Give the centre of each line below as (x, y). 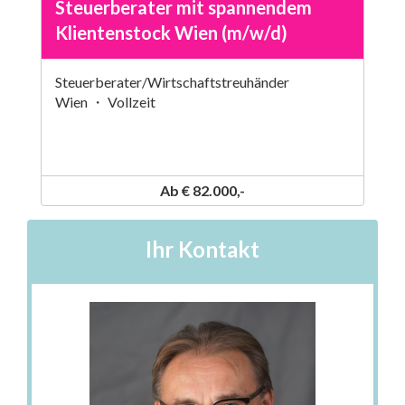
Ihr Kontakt (202, 249)
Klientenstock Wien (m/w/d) (171, 33)
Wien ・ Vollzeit (105, 102)
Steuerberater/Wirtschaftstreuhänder (172, 82)
